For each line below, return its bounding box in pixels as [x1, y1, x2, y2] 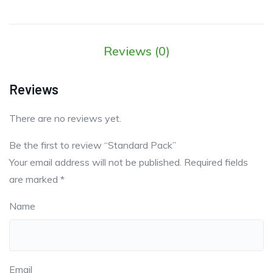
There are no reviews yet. [9, 112, 121, 125]
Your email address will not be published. [9, 156, 182, 169]
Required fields [184, 156, 248, 169]
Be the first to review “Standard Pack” [9, 139, 176, 152]
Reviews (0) [103, 43, 170, 59]
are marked [9, 173, 60, 186]
